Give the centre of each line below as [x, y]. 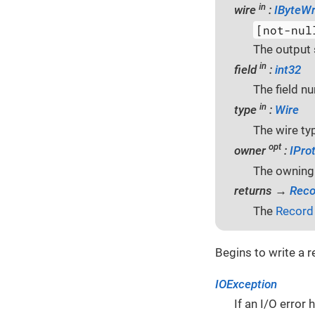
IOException [246, 284]
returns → [262, 191]
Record [295, 211]
